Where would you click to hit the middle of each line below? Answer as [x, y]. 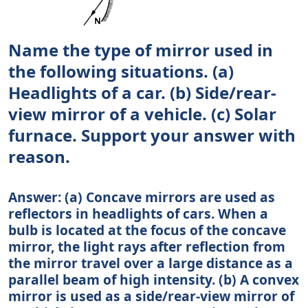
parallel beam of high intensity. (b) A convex [154, 280]
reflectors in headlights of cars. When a [138, 214]
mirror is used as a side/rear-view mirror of [151, 296]
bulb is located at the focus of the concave [147, 230]
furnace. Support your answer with [152, 135]
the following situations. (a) [121, 71]
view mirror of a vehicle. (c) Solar [142, 114]
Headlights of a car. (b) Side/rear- [142, 93]
